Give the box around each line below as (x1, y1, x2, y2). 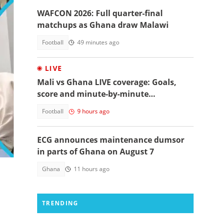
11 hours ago (74, 165, 109, 173)
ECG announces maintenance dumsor (37, 134, 184, 145)
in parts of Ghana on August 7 (37, 146, 154, 157)
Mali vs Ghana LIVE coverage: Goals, (37, 77, 176, 88)
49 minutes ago (77, 38, 119, 46)
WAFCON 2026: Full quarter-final (37, 8, 163, 19)
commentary (37, 100, 88, 111)
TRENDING (42, 199, 79, 207)
